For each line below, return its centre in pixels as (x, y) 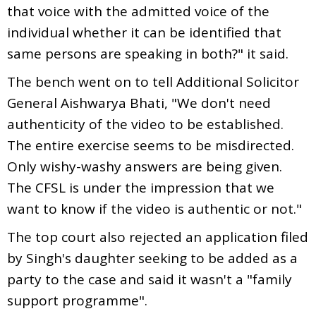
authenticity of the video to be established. (145, 124)
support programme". (77, 300)
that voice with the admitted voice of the (138, 11)
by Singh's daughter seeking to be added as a (152, 258)
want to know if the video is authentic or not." (154, 208)
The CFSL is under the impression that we (141, 187)
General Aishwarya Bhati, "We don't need (139, 103)
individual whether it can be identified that (144, 32)
